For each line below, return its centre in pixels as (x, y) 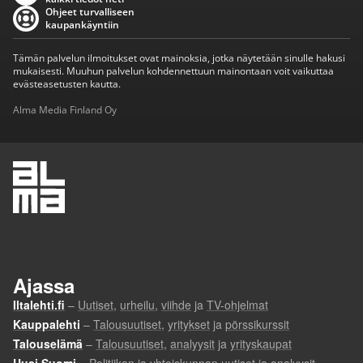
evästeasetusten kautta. (67, 84)
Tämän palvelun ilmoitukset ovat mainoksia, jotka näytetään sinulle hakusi (179, 58)
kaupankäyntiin (82, 25)
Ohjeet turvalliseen (90, 12)
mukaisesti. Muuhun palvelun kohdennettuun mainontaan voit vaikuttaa (173, 71)
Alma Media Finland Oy (65, 110)
